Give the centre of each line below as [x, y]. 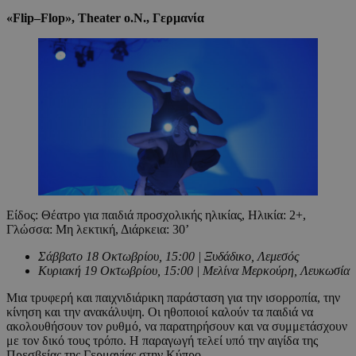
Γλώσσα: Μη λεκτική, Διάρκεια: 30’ [99, 229]
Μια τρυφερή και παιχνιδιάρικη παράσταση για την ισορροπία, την [173, 297]
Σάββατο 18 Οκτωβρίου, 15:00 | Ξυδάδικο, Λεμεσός [169, 256]
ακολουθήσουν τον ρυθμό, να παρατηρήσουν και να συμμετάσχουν [177, 326]
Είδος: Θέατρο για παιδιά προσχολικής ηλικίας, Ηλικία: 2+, [156, 215]
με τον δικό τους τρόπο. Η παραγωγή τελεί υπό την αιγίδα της [162, 340]
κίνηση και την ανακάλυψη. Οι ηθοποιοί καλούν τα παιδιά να [160, 311]
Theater [99, 17]
